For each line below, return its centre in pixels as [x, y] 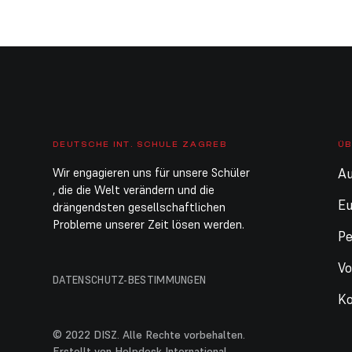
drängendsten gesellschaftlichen [139, 207]
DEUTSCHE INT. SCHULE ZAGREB [140, 145]
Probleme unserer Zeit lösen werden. [149, 224]
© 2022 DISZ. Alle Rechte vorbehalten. [149, 335]
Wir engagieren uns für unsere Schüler [152, 172]
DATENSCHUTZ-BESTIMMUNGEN [130, 280]
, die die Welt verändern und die [134, 190]
